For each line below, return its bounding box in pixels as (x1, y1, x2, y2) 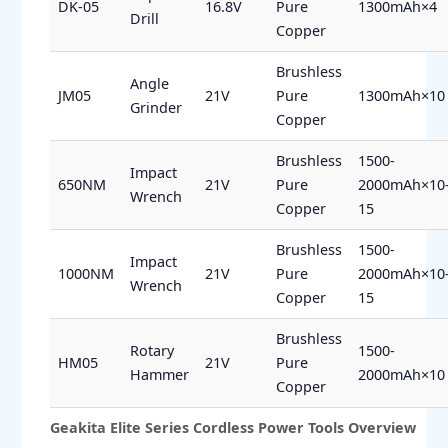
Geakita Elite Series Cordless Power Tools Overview (49, 417, 416, 437)
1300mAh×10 (357, 85, 445, 105)
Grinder (129, 97, 182, 117)
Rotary (129, 340, 174, 360)
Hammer (129, 364, 189, 384)
